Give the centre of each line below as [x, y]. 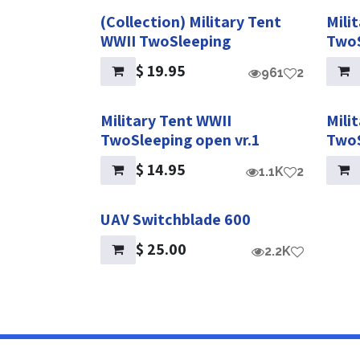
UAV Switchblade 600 [176, 219]
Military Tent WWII [166, 121]
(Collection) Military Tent [191, 22]
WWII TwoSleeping [166, 41]
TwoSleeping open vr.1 [180, 140]
